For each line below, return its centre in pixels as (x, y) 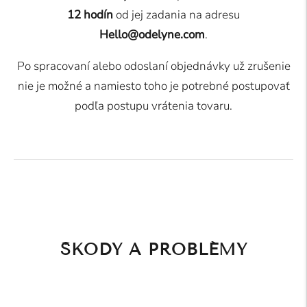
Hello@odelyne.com (152, 34)
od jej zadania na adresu (176, 14)
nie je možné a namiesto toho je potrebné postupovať (153, 86)
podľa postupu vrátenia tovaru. (153, 106)
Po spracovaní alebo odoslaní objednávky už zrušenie (153, 66)
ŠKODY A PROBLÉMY (153, 249)
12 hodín (90, 14)
